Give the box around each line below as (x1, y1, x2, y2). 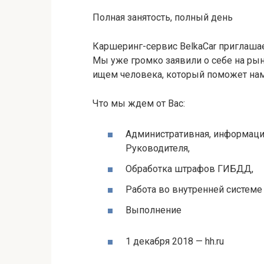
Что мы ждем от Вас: (93, 98, 185, 110)
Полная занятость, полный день (93, 12, 233, 24)
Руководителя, (126, 142, 190, 154)
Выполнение (126, 204, 181, 216)
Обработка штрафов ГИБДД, (126, 163, 253, 174)
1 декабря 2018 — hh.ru (126, 235, 224, 247)
